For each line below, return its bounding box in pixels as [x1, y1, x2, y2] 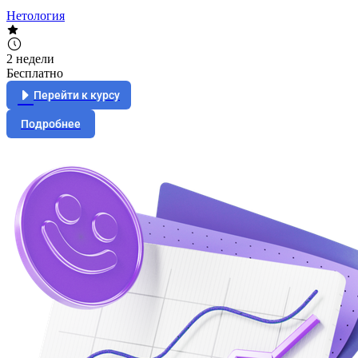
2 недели [6, 51, 54, 66]
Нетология [6, 8, 65, 22]
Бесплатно [6, 66, 63, 80]
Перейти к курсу [34, 88, 120, 101]
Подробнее [21, 117, 81, 130]
